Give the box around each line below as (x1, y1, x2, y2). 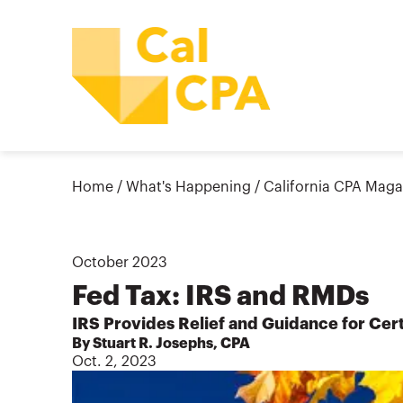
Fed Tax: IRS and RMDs (72, 282, 369, 309)
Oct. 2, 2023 (72, 354, 157, 369)
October (72, 255, 129, 270)
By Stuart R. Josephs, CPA (72, 336, 250, 351)
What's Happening (126, 179, 251, 194)
